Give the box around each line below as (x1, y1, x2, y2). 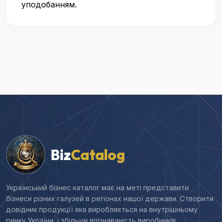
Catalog (70, 146, 124, 164)
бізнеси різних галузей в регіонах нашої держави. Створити (6, 194, 214, 203)
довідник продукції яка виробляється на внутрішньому (6, 205, 198, 214)
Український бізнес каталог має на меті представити (6, 183, 189, 192)
